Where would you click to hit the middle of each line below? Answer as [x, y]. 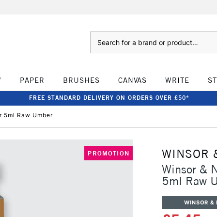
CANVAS [132, 80]
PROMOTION [108, 153]
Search [100, 36]
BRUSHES [81, 80]
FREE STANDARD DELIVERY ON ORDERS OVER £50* [109, 98]
